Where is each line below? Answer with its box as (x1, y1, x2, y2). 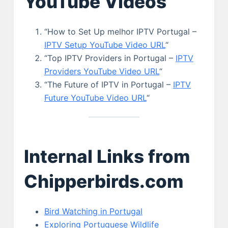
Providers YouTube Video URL (44, 66, 159, 76)
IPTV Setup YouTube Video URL (44, 39, 165, 50)
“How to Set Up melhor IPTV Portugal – (44, 26, 196, 37)
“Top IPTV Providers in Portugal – (44, 52, 176, 63)
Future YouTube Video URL (44, 92, 147, 103)
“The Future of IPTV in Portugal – (44, 79, 173, 90)
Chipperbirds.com (23, 170, 183, 192)
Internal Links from (23, 146, 190, 167)
